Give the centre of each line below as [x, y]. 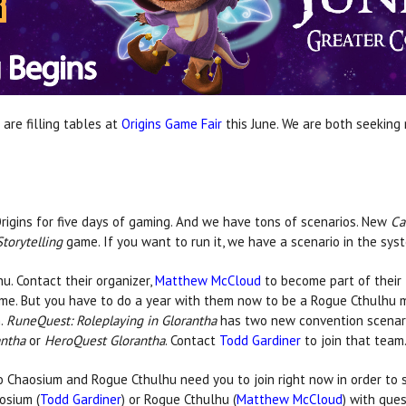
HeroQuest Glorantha [105, 340]
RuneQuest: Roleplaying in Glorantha [112, 320]
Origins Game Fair [172, 123]
